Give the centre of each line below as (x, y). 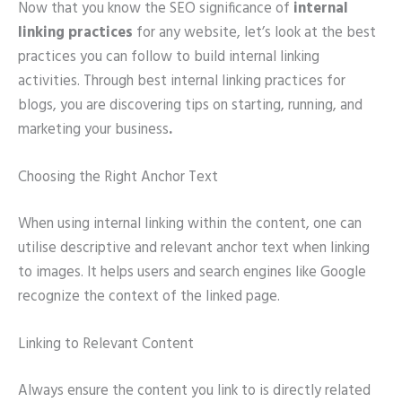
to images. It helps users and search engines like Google (192, 272)
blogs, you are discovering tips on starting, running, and (190, 105)
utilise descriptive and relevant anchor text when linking (194, 248)
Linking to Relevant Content (106, 344)
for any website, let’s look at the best (254, 33)
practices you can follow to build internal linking (169, 57)
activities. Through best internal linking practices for (182, 81)
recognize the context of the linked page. (149, 297)
